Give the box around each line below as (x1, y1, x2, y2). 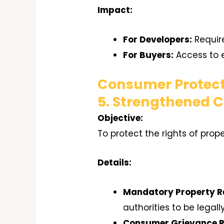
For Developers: (123, 33, 192, 45)
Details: (97, 156, 132, 169)
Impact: (97, 4, 133, 16)
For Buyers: (123, 48, 174, 61)
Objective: (97, 112, 143, 124)
